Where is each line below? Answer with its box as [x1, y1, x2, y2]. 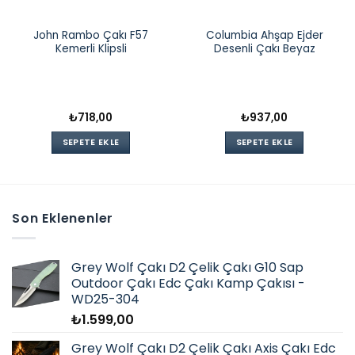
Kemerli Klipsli [55, 40, 127, 56]
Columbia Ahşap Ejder [205, 27, 323, 43]
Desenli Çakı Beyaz [213, 40, 315, 56]
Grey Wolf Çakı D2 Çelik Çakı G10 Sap [71, 258, 303, 277]
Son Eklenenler [12, 209, 114, 228]
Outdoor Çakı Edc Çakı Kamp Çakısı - [71, 273, 305, 292]
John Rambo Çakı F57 [33, 27, 148, 43]
